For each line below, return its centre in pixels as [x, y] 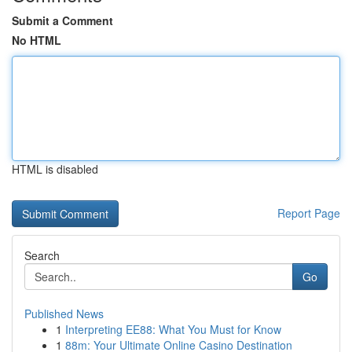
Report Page [309, 213]
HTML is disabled [55, 169]
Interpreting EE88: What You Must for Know [173, 329]
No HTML [37, 40]
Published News [64, 313]
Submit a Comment [62, 20]
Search [42, 255]
